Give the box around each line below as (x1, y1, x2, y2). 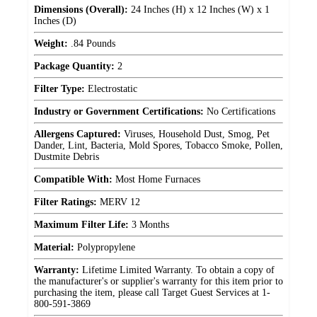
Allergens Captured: (34, 128, 121, 139)
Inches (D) (34, 15, 76, 26)
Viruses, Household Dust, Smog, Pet (121, 128, 270, 139)
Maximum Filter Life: (34, 219, 129, 230)
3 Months (129, 219, 169, 230)
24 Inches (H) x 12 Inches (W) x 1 (128, 4, 270, 15)
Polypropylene (74, 241, 135, 253)
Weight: (34, 38, 68, 49)
